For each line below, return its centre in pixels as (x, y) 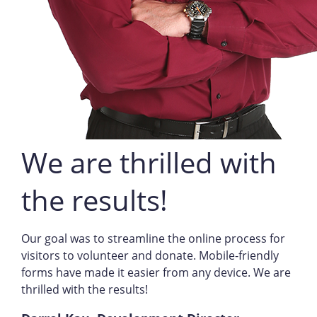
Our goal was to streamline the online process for (153, 238)
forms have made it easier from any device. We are (156, 272)
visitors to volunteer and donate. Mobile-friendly (150, 255)
